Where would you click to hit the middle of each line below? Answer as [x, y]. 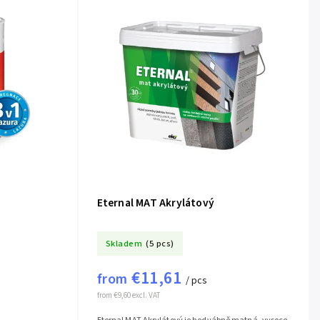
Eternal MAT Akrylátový [156, 203]
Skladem [124, 243]
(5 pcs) [160, 243]
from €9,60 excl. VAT [128, 296]
